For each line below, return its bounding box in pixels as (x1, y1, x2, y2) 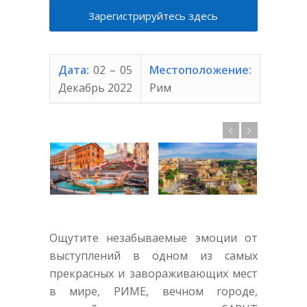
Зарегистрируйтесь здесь (88, 9, 219, 23)
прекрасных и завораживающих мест (49, 266, 258, 282)
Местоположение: (149, 62, 251, 78)
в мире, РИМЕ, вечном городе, (49, 284, 258, 299)
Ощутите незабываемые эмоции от (49, 230, 258, 246)
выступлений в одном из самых (49, 248, 258, 264)
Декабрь (58, 80, 105, 96)
